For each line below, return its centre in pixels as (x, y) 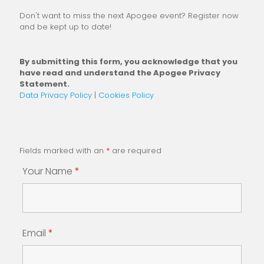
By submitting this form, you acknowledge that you (128, 61)
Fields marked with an (63, 150)
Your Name (49, 171)
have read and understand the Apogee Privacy (120, 72)
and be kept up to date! (65, 27)
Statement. (44, 84)
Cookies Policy (126, 95)
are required (136, 150)
